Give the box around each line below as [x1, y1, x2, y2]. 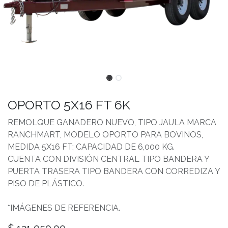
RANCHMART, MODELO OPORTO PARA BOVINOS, [8, 129, 203, 139]
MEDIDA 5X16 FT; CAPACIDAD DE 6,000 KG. [8, 141, 175, 152]
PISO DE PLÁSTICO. [8, 178, 84, 188]
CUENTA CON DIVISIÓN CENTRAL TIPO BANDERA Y [8, 154, 209, 164]
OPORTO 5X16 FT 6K [8, 97, 130, 112]
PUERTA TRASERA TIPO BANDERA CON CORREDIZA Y [8, 166, 220, 176]
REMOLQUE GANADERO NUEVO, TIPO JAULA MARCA [8, 117, 216, 127]
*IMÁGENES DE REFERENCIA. [8, 203, 120, 213]
